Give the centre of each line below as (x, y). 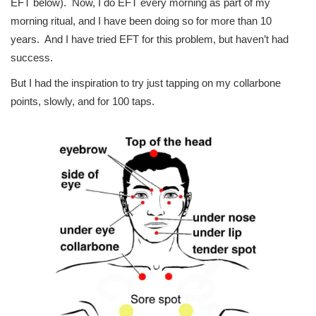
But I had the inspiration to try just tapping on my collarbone (146, 83)
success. (32, 58)
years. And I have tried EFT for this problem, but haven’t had (150, 39)
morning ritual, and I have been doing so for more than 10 (141, 21)
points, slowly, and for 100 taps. (83, 102)
